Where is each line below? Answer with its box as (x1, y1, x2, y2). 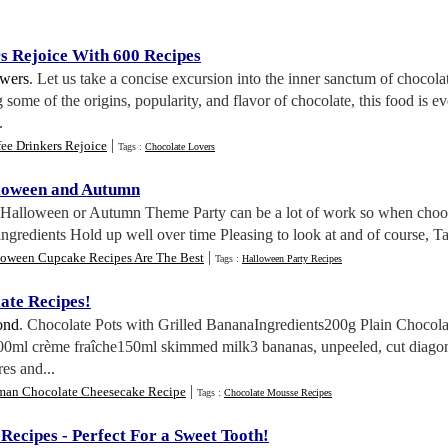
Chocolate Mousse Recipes (224, 387, 332, 398)
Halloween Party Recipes (242, 253, 342, 264)
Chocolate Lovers (145, 141, 215, 152)
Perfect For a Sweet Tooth (72, 426, 263, 445)
